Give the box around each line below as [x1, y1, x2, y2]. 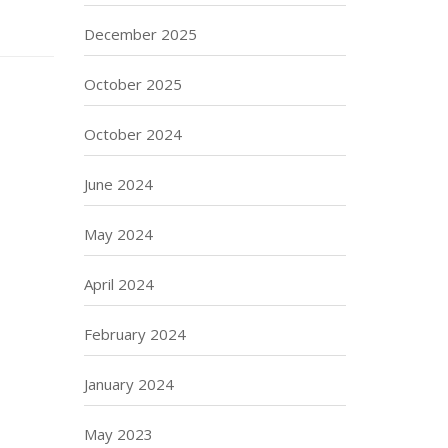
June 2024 [83, 174, 153, 194]
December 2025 [83, 24, 197, 44]
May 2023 [83, 424, 153, 444]
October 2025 [83, 74, 182, 94]
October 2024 [83, 124, 182, 144]
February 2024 [83, 324, 186, 344]
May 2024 [83, 224, 153, 244]
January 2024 [83, 374, 174, 394]
